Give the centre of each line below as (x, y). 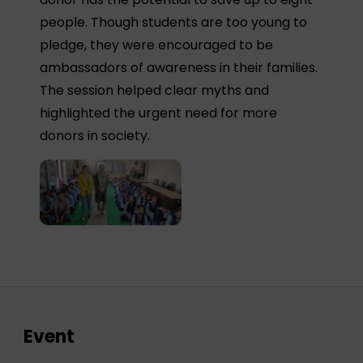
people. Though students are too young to (174, 22)
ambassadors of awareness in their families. (179, 68)
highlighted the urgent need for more (159, 113)
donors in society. (95, 136)
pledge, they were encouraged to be (157, 45)
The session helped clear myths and (155, 90)
